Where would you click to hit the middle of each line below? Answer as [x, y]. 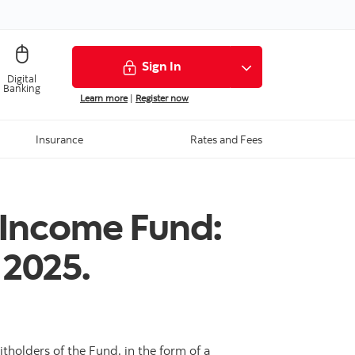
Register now [162, 98]
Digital [21, 78]
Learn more [104, 98]
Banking [21, 88]
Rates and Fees [226, 139]
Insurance [59, 139]
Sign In [162, 66]
